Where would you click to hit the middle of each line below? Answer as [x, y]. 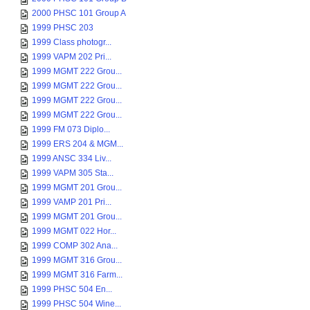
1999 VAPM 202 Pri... [72, 57]
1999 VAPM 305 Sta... [73, 173]
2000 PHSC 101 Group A [79, 13]
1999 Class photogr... [72, 42]
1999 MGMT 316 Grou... [77, 260]
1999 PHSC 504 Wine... [76, 304]
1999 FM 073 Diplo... [71, 129]
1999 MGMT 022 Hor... [74, 231]
